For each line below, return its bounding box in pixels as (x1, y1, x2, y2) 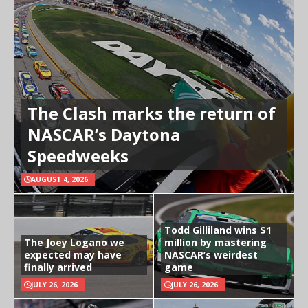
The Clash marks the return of (27, 102, 276, 125)
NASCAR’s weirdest (164, 248, 258, 262)
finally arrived (24, 261, 92, 274)
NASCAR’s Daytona (27, 123, 180, 146)
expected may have (24, 248, 122, 262)
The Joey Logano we (24, 236, 124, 250)
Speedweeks (27, 144, 129, 168)
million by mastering (164, 236, 267, 250)
